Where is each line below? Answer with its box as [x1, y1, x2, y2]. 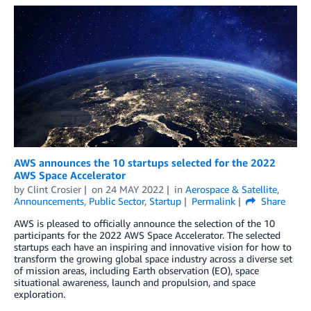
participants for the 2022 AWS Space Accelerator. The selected [14, 228, 280, 241]
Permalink [191, 194, 235, 207]
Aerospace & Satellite [185, 183, 277, 195]
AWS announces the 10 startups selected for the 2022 [14, 155, 276, 169]
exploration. [14, 287, 65, 300]
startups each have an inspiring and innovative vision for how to [14, 240, 292, 253]
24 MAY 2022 [105, 183, 164, 195]
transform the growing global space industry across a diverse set [14, 252, 292, 264]
